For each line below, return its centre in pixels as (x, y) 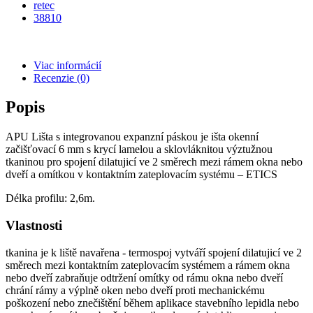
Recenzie (54, 78)
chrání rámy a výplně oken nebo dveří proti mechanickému (135, 290)
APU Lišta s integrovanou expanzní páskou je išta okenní (132, 137)
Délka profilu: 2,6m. (50, 198)
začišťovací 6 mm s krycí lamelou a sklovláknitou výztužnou (139, 150)
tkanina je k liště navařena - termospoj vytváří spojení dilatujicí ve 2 (154, 252)
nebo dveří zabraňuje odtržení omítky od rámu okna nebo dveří (144, 277)
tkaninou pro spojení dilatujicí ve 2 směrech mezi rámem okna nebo (154, 162)
